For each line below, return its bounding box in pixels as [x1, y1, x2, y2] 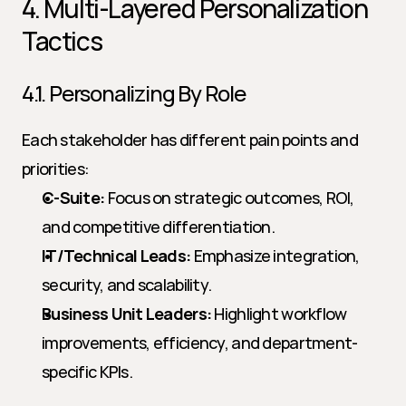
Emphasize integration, [190, 245, 360, 266]
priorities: [22, 158, 90, 179]
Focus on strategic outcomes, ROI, [104, 187, 354, 208]
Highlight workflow [211, 303, 347, 324]
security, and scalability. [42, 274, 212, 295]
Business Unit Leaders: [42, 303, 212, 324]
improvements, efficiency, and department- [42, 332, 358, 353]
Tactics [22, 24, 102, 58]
